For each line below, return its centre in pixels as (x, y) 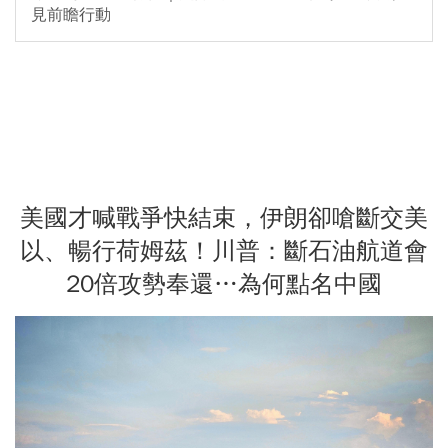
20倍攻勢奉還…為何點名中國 (224, 283)
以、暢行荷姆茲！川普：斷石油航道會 (224, 250)
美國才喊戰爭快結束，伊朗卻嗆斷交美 (224, 217)
